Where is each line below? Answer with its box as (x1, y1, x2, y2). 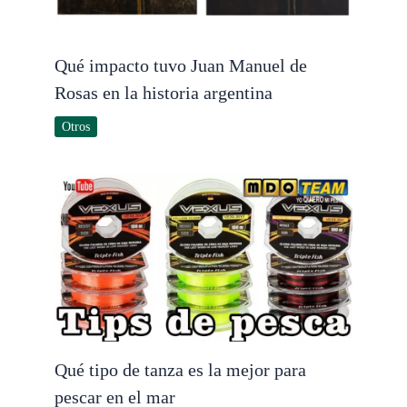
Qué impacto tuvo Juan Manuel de (55, 55, 307, 75)
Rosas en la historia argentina (55, 82, 273, 103)
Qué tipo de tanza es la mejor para (55, 359, 306, 380)
